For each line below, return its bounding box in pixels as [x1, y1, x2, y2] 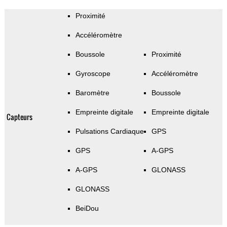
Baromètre [75, 89, 109, 97]
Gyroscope [75, 69, 110, 78]
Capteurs [6, 111, 32, 123]
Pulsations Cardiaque [75, 127, 144, 136]
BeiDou [75, 204, 99, 213]
